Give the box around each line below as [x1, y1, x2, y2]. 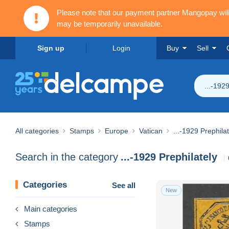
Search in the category [15, 151, 118, 163]
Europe [105, 126, 128, 135]
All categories [15, 126, 59, 135]
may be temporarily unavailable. [57, 19, 163, 28]
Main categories [24, 204, 77, 213]
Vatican [139, 126, 163, 135]
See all [112, 180, 135, 190]
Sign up [37, 44, 64, 52]
